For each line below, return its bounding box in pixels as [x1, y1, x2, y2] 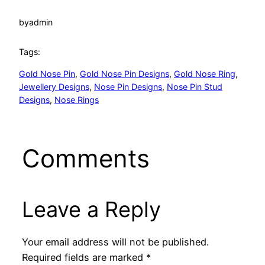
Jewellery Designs [19, 81, 89, 92]
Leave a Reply [21, 196, 161, 223]
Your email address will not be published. [21, 235, 209, 248]
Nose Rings [54, 94, 99, 105]
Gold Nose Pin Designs [80, 68, 169, 79]
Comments [21, 143, 150, 174]
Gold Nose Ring [174, 68, 235, 79]
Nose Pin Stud [167, 81, 222, 92]
